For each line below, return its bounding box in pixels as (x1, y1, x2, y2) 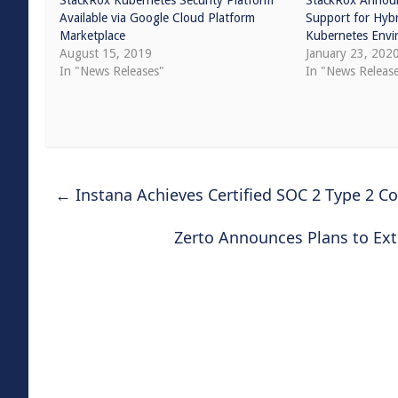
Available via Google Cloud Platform (60, 11, 255, 25)
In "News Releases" (60, 64, 164, 78)
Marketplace (60, 28, 125, 43)
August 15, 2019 (60, 46, 152, 60)
